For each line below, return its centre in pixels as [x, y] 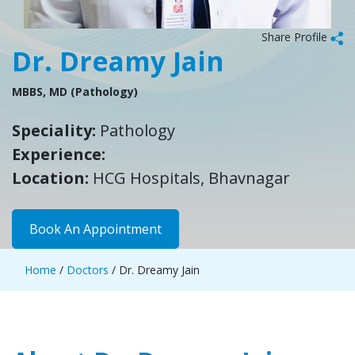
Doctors [86, 270]
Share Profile [296, 37]
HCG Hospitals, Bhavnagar [193, 178]
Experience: [59, 154]
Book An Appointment [95, 229]
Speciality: [56, 130]
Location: [52, 178]
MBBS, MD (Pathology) [75, 92]
